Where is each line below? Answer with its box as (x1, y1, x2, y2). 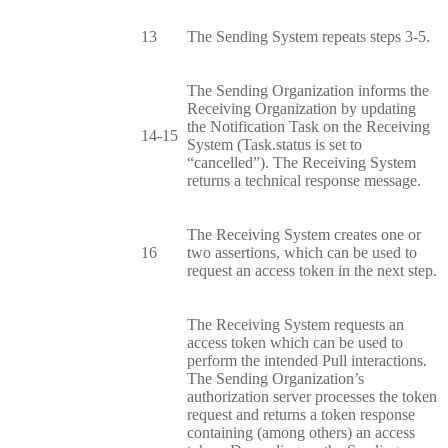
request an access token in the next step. (187, 261, 437, 279)
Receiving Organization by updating (187, 99, 416, 117)
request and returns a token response (187, 405, 415, 423)
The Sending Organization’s (187, 369, 364, 387)
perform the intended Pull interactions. (187, 351, 427, 369)
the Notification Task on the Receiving (187, 117, 430, 135)
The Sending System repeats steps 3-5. (187, 27, 430, 45)
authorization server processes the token (187, 387, 437, 405)
